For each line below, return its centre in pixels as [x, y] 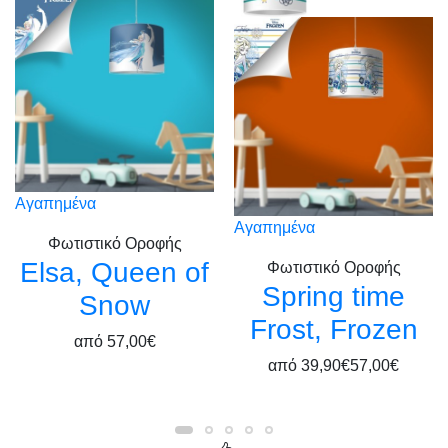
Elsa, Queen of [114, 272]
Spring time [333, 296]
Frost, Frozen [333, 329]
